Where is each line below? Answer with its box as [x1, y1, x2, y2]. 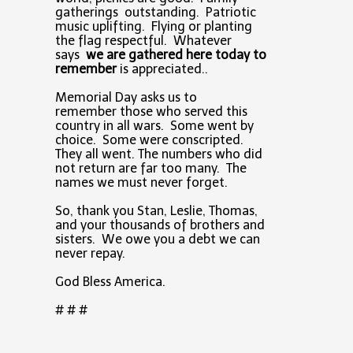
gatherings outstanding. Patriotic [55, 5, 256, 20]
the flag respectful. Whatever [55, 33, 232, 49]
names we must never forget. [55, 175, 228, 191]
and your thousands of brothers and [55, 217, 265, 233]
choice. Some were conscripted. [55, 132, 243, 148]
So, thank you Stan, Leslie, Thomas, [55, 203, 258, 219]
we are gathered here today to [80, 47, 266, 63]
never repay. [55, 246, 125, 262]
